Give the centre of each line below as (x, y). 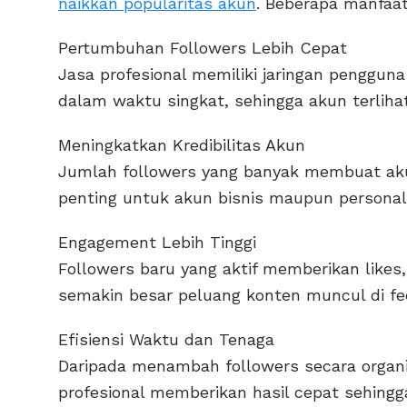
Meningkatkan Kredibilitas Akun (182, 145)
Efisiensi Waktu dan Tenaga (166, 340)
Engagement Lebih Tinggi (157, 243)
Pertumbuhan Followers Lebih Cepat (203, 48)
